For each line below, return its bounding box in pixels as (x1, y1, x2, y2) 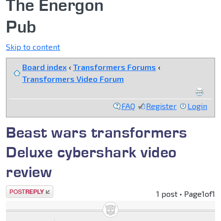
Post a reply (6, 186, 49, 196)
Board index (22, 62, 67, 72)
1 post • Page (156, 189, 202, 199)
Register (146, 101, 177, 111)
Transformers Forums (73, 62, 156, 72)
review (6, 162, 52, 182)
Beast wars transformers (6, 122, 187, 142)
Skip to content (6, 42, 60, 52)
